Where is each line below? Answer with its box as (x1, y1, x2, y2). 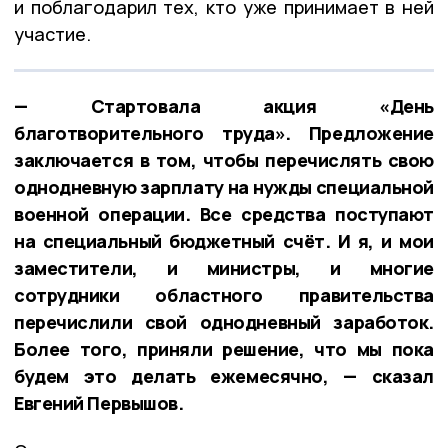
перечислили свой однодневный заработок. (14, 309, 434, 334)
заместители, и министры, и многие (14, 255, 434, 280)
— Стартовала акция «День (14, 93, 434, 118)
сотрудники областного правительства (14, 282, 434, 307)
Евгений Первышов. (14, 390, 184, 415)
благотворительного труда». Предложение (14, 120, 434, 145)
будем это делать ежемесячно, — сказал (14, 363, 434, 388)
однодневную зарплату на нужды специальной (14, 174, 434, 199)
